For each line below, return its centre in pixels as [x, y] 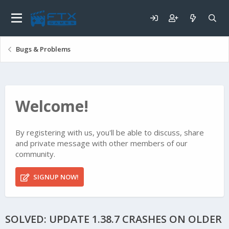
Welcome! [52, 106]
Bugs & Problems [43, 49]
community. [35, 154]
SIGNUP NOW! [55, 177]
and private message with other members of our [101, 143]
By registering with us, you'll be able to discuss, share [110, 133]
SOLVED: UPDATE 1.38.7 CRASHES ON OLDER [113, 219]
